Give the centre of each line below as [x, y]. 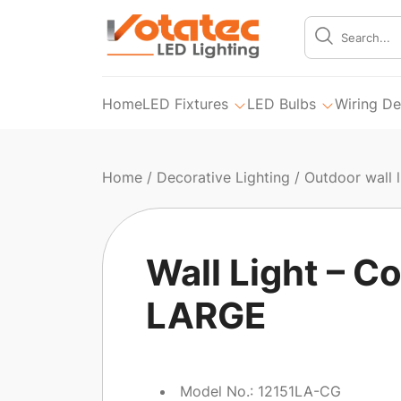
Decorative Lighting [223, 177]
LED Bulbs [282, 103]
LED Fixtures [185, 103]
